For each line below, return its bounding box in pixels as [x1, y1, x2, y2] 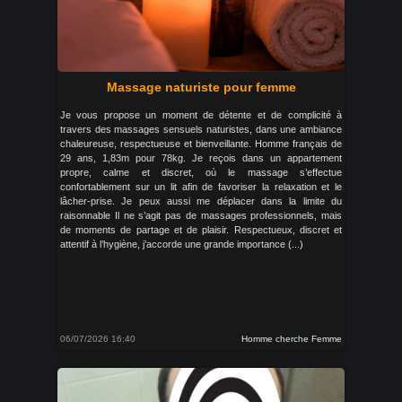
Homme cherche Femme [241, 334, 342, 344]
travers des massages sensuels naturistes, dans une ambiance [60, 124, 342, 135]
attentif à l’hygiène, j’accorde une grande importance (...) [60, 239, 303, 249]
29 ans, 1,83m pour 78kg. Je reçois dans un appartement [60, 153, 342, 163]
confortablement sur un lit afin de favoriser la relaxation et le [60, 181, 342, 192]
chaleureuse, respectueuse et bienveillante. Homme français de [60, 138, 342, 149]
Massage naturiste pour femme [106, 80, 296, 94]
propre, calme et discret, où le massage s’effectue [60, 167, 342, 178]
